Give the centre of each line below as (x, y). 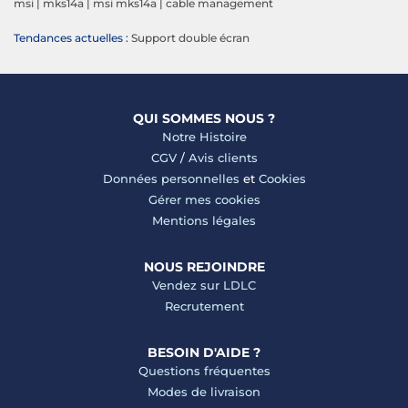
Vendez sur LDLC (204, 286)
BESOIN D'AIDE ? (204, 353)
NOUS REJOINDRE (204, 267)
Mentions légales (204, 221)
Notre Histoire (204, 137)
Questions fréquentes (204, 371)
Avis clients (223, 158)
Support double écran (190, 38)
